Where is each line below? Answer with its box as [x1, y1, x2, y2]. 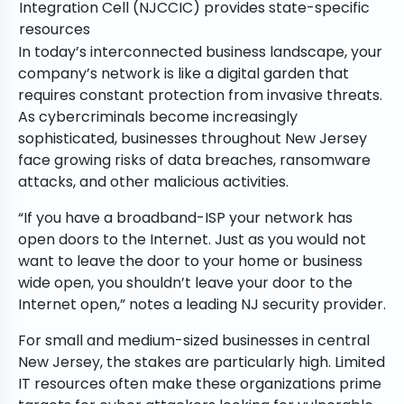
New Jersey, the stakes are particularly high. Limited [18, 352, 385, 373]
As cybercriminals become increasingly [18, 106, 298, 128]
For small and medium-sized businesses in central [18, 330, 370, 352]
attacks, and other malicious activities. [18, 171, 289, 193]
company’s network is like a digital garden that [18, 63, 349, 85]
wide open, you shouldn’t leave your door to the [18, 272, 353, 294]
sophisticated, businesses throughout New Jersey [18, 128, 367, 150]
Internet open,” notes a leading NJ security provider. [18, 294, 386, 316]
